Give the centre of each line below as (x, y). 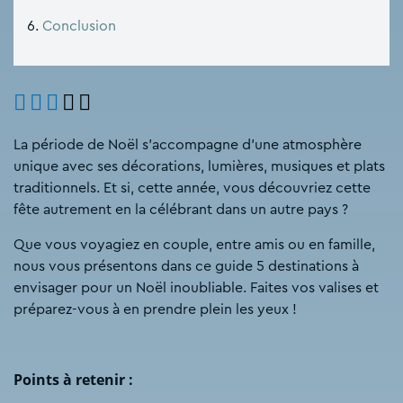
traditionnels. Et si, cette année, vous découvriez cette (192, 188)
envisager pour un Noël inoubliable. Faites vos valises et (196, 287)
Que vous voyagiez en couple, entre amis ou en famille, (194, 244)
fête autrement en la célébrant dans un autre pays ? (181, 209)
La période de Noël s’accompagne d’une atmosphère (188, 144)
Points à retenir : (73, 379)
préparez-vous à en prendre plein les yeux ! (155, 309)
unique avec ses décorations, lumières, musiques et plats (199, 166)
